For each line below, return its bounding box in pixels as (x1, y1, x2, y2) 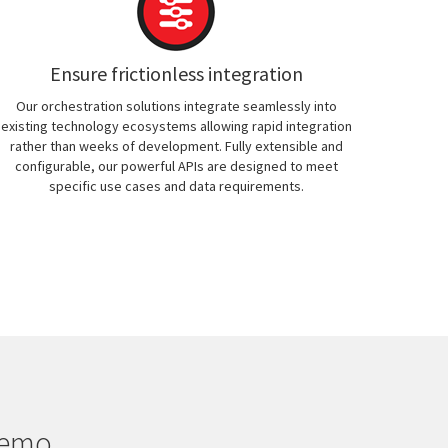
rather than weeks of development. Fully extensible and (9, 137, 343, 155)
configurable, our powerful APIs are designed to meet (14, 157, 338, 175)
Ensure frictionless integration (49, 61, 303, 86)
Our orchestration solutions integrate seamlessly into (15, 97, 337, 115)
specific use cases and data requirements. (48, 177, 304, 195)
